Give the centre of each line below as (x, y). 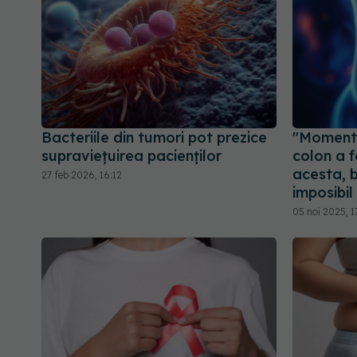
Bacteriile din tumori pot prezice (154, 137)
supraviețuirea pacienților (131, 155)
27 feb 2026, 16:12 (82, 175)
